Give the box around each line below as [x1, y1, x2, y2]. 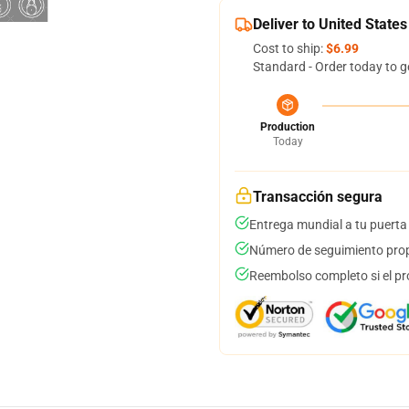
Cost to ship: [253, 41, 326, 56]
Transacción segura [253, 188, 383, 205]
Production [260, 121, 315, 133]
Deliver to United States [253, 16, 407, 33]
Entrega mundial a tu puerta [249, 217, 407, 232]
